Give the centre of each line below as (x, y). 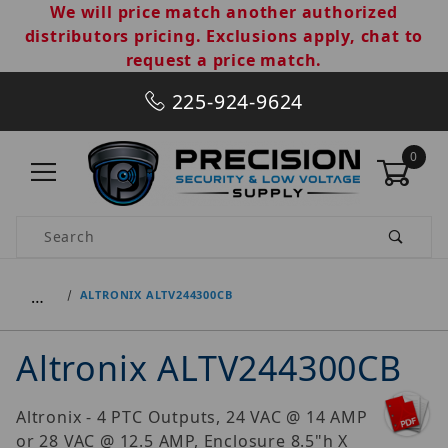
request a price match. (224, 60)
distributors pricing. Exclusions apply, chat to (224, 36)
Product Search (74, 227)
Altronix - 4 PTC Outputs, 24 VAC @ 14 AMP (192, 416)
